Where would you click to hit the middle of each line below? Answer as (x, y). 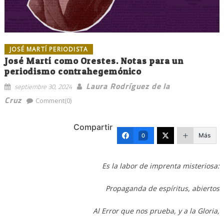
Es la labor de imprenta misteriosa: (161, 166)
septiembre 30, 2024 (43, 87)
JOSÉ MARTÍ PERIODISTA (49, 49)
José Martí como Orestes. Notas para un (94, 61)
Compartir (93, 127)
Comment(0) (54, 101)
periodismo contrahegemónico (73, 71)
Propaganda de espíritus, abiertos (163, 188)
